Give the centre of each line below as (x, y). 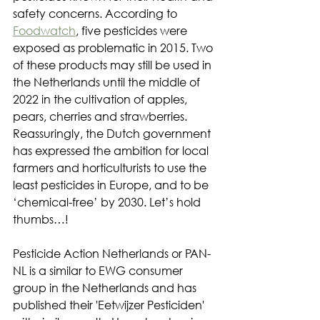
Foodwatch (44, 30)
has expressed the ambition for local (112, 150)
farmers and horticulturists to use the (111, 167)
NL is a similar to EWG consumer (99, 270)
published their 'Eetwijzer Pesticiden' (110, 304)
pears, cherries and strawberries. (101, 116)
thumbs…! (41, 219)
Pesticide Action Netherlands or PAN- (112, 253)
